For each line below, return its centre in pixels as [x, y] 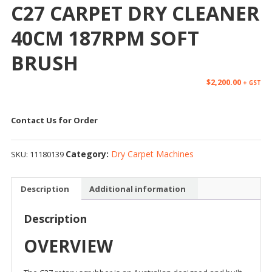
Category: [88, 154]
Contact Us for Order [54, 121]
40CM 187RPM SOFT [105, 38]
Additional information [137, 189]
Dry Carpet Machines [152, 154]
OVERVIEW [68, 246]
